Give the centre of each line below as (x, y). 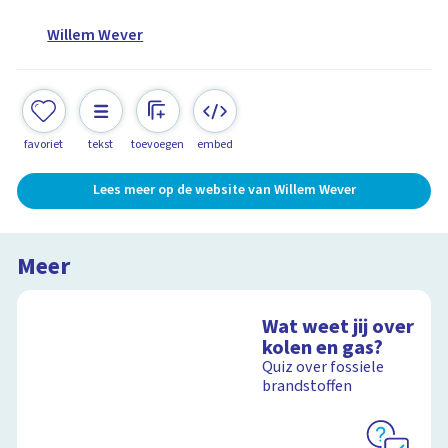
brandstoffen (307, 386)
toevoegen (158, 144)
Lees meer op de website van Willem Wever (224, 190)
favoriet (44, 144)
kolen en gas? (323, 348)
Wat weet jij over (338, 327)
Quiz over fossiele (323, 367)
